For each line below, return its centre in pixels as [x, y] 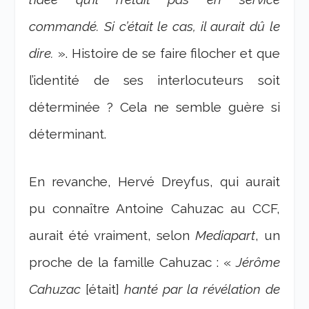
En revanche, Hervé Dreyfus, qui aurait [154, 182]
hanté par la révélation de [202, 289]
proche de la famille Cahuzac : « [132, 262]
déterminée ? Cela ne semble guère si [154, 107]
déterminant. [68, 134]
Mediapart [225, 236]
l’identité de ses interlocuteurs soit [154, 80]
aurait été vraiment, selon [112, 236]
